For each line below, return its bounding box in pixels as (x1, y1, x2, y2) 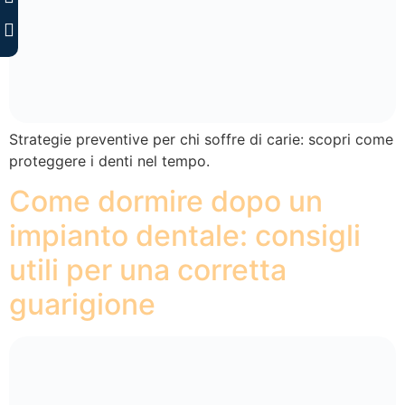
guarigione (9, 287, 155, 323)
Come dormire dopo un (9, 184, 323, 220)
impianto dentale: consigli (9, 218, 361, 254)
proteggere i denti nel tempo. (9, 151, 210, 170)
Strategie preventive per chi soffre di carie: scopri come (9, 129, 393, 148)
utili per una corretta (9, 252, 287, 288)
